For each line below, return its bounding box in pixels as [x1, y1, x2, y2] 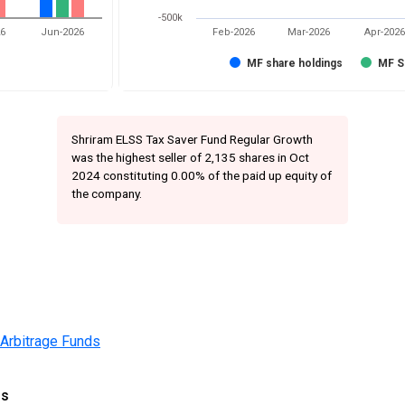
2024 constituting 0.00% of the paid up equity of [71, 168, 332, 184]
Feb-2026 [212, 26, 255, 39]
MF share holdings [246, 57, 343, 71]
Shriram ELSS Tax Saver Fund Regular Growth [71, 132, 313, 147]
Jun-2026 [41, 26, 85, 39]
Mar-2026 [287, 26, 331, 39]
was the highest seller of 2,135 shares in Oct [71, 150, 309, 165]
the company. [71, 186, 142, 202]
